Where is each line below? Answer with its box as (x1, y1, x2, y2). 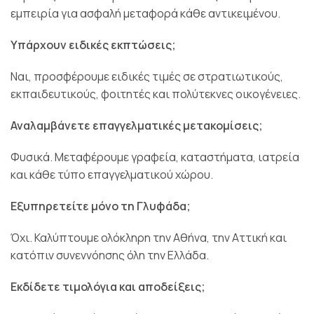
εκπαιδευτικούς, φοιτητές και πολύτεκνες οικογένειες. (11, 86, 301, 102)
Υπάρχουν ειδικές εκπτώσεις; (11, 36, 176, 53)
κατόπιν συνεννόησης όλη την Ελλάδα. (11, 247, 209, 263)
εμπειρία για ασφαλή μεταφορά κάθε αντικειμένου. (11, 5, 280, 21)
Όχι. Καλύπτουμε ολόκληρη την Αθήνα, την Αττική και (11, 229, 287, 245)
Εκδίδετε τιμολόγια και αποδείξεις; (11, 278, 205, 294)
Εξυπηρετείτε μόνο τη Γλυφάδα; (11, 198, 191, 214)
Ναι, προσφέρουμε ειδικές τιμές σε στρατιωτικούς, (11, 68, 283, 84)
